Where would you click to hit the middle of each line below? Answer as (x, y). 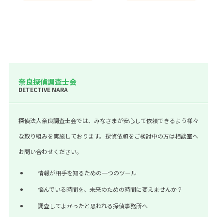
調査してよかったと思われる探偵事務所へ (93, 205)
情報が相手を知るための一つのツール (87, 172)
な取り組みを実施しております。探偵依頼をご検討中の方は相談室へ (108, 136)
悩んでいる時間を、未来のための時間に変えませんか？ (110, 189)
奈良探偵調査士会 (47, 81)
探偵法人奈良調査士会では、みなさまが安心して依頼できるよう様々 (108, 120)
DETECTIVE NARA (43, 89)
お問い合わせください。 (50, 151)
